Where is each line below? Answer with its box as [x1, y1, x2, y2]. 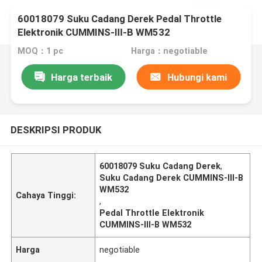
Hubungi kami [167, 71, 227, 83]
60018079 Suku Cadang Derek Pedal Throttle [18, 13, 222, 25]
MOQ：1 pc [18, 46, 64, 56]
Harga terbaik [50, 71, 112, 83]
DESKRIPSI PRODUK [10, 123, 101, 136]
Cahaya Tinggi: [16, 190, 77, 200]
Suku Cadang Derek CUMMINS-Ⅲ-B [99, 173, 244, 182]
